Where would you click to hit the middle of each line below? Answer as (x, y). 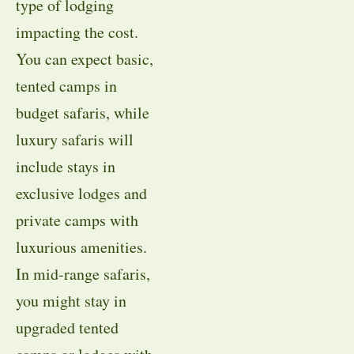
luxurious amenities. (81, 247)
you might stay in (71, 300)
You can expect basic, (85, 58)
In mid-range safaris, (83, 273)
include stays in (66, 166)
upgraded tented (67, 327)
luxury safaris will (75, 139)
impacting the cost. (77, 32)
